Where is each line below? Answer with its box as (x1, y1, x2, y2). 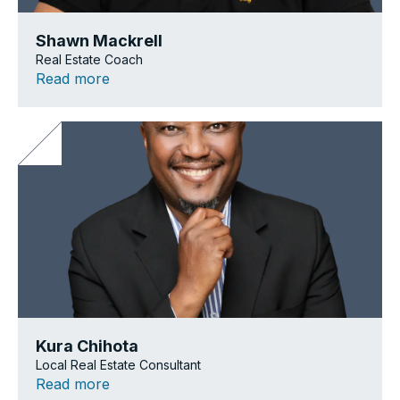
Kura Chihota (36, 336, 138, 355)
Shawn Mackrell (36, 30, 162, 50)
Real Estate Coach (36, 51, 143, 67)
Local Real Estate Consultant (36, 356, 201, 372)
